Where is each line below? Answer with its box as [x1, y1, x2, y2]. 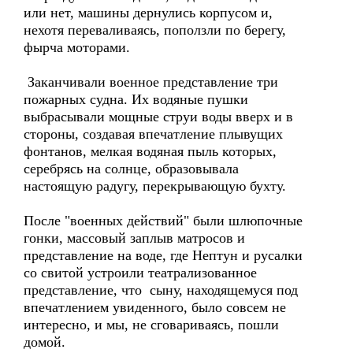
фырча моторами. [24, 39, 130, 55]
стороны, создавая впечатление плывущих [24, 126, 283, 142]
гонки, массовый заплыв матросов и [24, 230, 245, 246]
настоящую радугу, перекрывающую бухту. [24, 178, 286, 194]
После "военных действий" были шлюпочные [24, 213, 303, 229]
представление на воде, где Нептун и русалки [24, 247, 303, 263]
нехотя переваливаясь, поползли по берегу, [24, 22, 286, 38]
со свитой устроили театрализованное [24, 265, 257, 281]
